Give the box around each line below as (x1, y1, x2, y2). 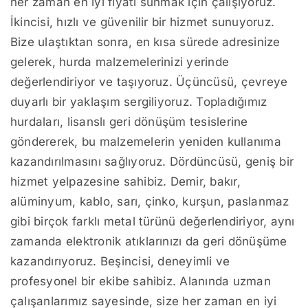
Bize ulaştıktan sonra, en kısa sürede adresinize (10, 35, 280, 49)
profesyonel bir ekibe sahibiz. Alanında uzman (10, 274, 271, 289)
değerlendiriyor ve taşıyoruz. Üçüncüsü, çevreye (10, 75, 288, 89)
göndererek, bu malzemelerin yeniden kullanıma (10, 135, 281, 149)
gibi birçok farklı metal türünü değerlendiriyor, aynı (10, 214, 295, 229)
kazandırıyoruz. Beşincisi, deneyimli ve (10, 254, 230, 269)
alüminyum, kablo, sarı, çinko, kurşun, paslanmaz (10, 195, 289, 209)
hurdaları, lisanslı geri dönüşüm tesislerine (10, 115, 248, 129)
